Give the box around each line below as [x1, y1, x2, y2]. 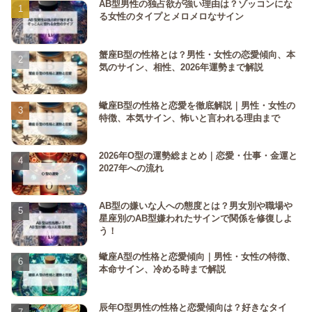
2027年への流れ [99, 163, 164, 174]
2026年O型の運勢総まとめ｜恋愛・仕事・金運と [99, 150, 297, 162]
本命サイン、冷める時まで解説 [99, 263, 226, 274]
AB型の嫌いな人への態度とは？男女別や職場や [99, 201, 292, 212]
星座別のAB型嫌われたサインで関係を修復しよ [99, 213, 292, 224]
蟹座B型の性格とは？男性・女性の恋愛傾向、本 [99, 49, 295, 61]
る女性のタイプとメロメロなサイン [99, 11, 244, 22]
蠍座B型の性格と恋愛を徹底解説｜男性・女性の [99, 100, 295, 111]
